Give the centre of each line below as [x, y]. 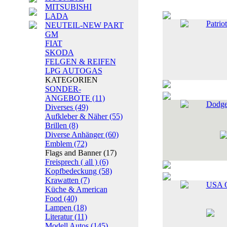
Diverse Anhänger [75, 135]
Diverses [60, 107]
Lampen [59, 207]
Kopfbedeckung [72, 171]
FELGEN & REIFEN [80, 62]
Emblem [59, 144]
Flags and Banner [74, 153]
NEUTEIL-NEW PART [84, 25]
